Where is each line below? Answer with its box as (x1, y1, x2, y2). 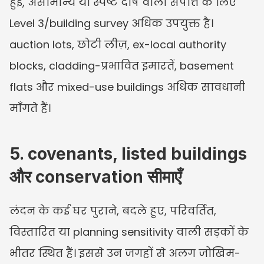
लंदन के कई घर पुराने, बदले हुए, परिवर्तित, (9, 203, 216, 218)
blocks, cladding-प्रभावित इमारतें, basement (9, 58, 234, 73)
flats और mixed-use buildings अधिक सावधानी (9, 79, 245, 94)
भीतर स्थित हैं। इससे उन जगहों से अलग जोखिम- (9, 245, 240, 260)
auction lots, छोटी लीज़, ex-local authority (9, 37, 226, 52)
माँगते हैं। (9, 100, 51, 115)
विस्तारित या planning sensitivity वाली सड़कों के (9, 224, 249, 239)
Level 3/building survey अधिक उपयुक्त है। (9, 15, 213, 31)
